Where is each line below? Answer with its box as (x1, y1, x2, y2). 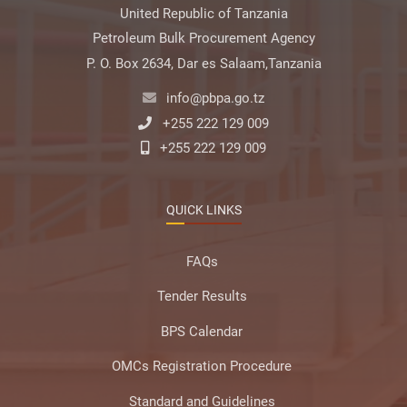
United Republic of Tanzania (119, 5, 288, 22)
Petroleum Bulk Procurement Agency (92, 30, 315, 47)
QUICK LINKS (165, 203, 242, 219)
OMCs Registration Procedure (112, 358, 293, 375)
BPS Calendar (161, 323, 243, 340)
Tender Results (156, 288, 247, 305)
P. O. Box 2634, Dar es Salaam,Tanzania (85, 55, 322, 72)
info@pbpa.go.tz (166, 90, 265, 107)
